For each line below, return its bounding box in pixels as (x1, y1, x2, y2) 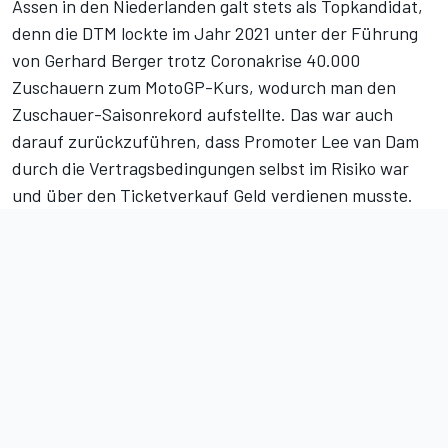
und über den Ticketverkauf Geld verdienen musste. (12, 184, 413, 207)
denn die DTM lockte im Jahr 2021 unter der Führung (12, 22, 418, 45)
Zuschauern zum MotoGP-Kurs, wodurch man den (12, 76, 396, 99)
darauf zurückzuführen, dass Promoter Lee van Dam (12, 130, 419, 153)
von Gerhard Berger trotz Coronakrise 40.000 (12, 49, 360, 72)
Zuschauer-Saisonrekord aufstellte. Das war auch (12, 103, 393, 126)
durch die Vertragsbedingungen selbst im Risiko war (12, 157, 409, 180)
